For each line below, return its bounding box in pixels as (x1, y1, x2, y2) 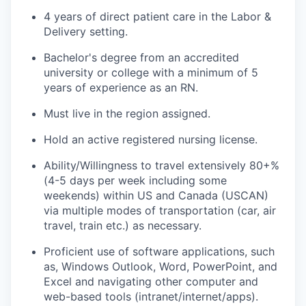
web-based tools (44, 290, 135, 304)
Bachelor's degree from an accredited (44, 51, 239, 65)
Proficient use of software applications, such (44, 245, 275, 259)
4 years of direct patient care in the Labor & (44, 10, 271, 24)
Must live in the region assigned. (44, 107, 210, 121)
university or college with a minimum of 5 (44, 66, 258, 80)
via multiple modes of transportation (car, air (44, 204, 276, 218)
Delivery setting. (44, 25, 128, 39)
